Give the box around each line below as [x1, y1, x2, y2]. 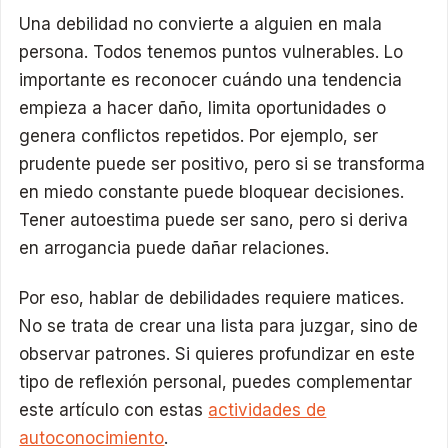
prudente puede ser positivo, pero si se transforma [19, 154, 426, 175]
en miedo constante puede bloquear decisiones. [19, 182, 405, 203]
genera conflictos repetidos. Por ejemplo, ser [19, 126, 379, 147]
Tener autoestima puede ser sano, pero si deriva [19, 210, 409, 231]
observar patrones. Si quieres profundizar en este [19, 343, 416, 364]
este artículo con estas [19, 399, 209, 420]
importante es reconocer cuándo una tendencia [19, 70, 403, 91]
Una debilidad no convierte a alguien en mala [19, 14, 383, 35]
